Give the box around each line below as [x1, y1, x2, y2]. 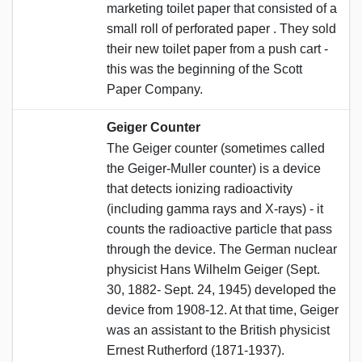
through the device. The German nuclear [107, 242, 337, 256]
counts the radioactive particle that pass [107, 221, 332, 236]
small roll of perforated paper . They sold [107, 21, 336, 36]
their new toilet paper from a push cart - [107, 41, 328, 56]
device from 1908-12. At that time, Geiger [107, 302, 339, 317]
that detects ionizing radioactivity [107, 181, 293, 196]
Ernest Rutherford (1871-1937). [107, 343, 284, 357]
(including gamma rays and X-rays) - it [107, 201, 323, 216]
